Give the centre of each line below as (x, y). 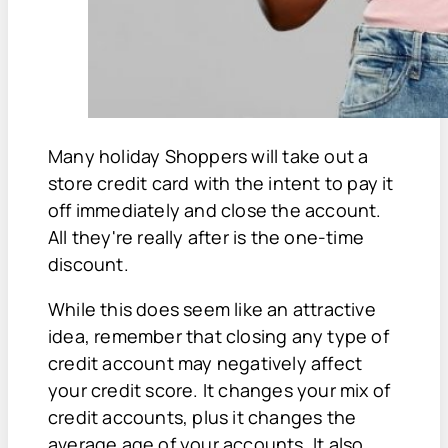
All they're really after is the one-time (206, 237)
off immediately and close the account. (215, 210)
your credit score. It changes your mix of (219, 390)
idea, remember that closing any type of (218, 336)
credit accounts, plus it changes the (202, 417)
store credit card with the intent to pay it (221, 183)
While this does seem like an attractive (212, 309)
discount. (88, 264)
